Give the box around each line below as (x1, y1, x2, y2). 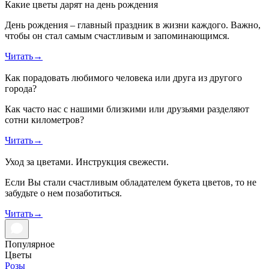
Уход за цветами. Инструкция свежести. (5, 156, 169, 167)
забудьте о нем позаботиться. (5, 187, 122, 198)
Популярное (5, 238, 55, 249)
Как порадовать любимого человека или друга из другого (5, 72, 242, 83)
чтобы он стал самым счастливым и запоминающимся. (5, 30, 229, 41)
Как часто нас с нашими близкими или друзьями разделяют (5, 103, 249, 114)
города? (5, 83, 37, 94)
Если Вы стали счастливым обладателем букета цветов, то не (5, 177, 256, 187)
